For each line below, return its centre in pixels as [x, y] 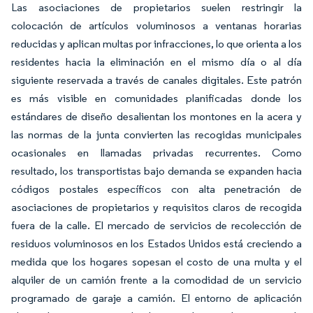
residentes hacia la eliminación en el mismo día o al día [156, 62]
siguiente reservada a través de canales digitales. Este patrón [156, 80]
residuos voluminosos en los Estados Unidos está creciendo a [156, 243]
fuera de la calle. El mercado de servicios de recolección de [156, 225]
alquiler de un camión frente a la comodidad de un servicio [156, 280]
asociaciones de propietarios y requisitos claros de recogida [156, 207]
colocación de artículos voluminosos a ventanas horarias [156, 26]
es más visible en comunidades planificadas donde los [156, 98]
